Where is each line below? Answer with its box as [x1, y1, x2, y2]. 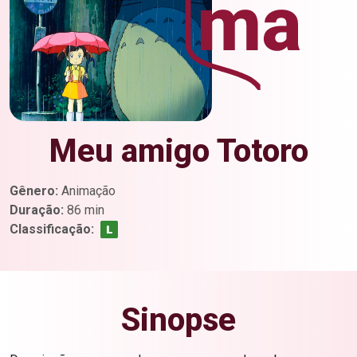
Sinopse [121, 301, 236, 339]
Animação [58, 183, 116, 199]
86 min [64, 202, 104, 218]
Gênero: [10, 183, 58, 199]
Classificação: [10, 222, 94, 237]
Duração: [10, 202, 64, 218]
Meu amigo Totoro [49, 132, 308, 171]
